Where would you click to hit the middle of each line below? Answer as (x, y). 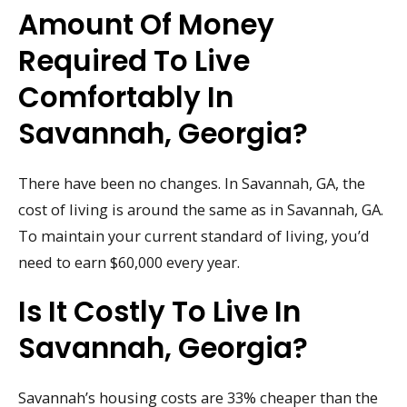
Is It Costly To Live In (159, 311)
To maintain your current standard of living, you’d (194, 236)
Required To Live (134, 61)
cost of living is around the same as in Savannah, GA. (201, 210)
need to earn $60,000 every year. (129, 263)
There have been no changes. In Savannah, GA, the (192, 184)
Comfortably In (126, 98)
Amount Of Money (146, 25)
